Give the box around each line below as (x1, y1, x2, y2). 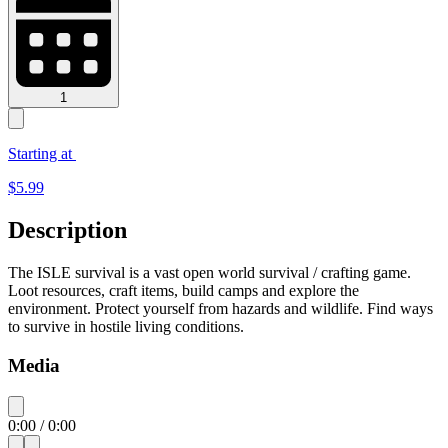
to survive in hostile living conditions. (8, 318, 244, 336)
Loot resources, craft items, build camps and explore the (8, 282, 359, 300)
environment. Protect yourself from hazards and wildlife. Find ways (8, 300, 433, 318)
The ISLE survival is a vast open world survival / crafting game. (8, 264, 411, 282)
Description (8, 217, 127, 244)
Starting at (8, 145, 76, 163)
